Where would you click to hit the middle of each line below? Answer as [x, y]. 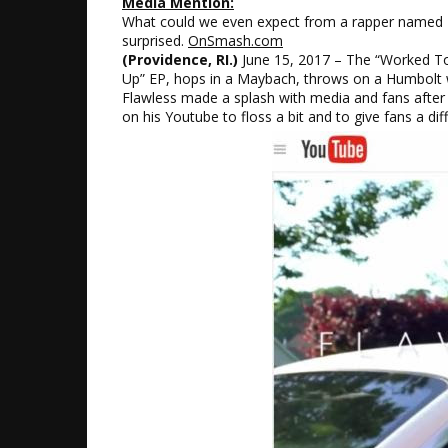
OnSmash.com [235, 40]
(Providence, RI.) [180, 59]
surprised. [155, 40]
